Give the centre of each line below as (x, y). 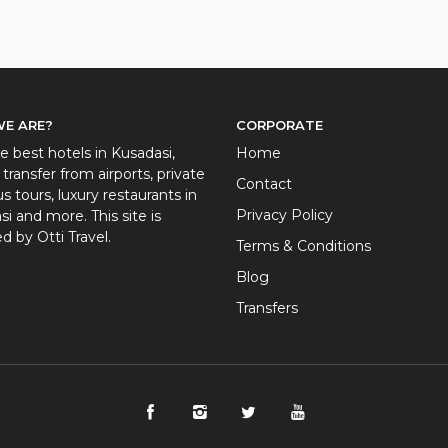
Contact (264, 184)
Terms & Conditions (303, 246)
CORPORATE (279, 125)
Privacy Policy (284, 215)
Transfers (267, 308)
